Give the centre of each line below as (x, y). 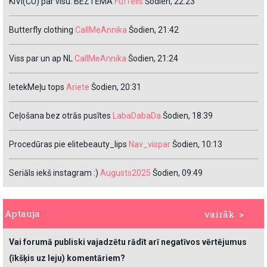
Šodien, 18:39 (188, 116)
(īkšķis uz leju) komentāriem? (67, 258)
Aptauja (22, 214)
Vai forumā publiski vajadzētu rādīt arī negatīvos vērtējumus (128, 242)
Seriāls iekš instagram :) (54, 173)
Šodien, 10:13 (197, 145)
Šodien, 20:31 (116, 87)
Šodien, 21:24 (153, 59)
